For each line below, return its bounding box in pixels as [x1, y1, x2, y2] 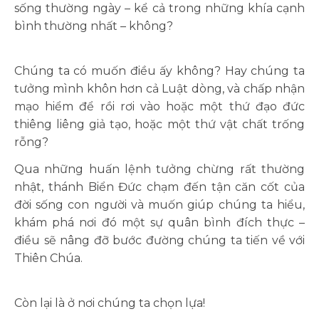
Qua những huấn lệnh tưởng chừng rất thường [14, 162, 305, 176]
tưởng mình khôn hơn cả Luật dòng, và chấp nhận [14, 82, 305, 95]
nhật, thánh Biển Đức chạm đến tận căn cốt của [14, 180, 305, 194]
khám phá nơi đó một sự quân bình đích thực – [14, 216, 305, 229]
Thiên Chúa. [14, 251, 83, 265]
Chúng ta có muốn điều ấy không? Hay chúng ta [14, 64, 305, 78]
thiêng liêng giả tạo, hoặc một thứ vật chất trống [14, 117, 305, 131]
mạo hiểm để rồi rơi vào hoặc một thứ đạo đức [14, 100, 305, 113]
